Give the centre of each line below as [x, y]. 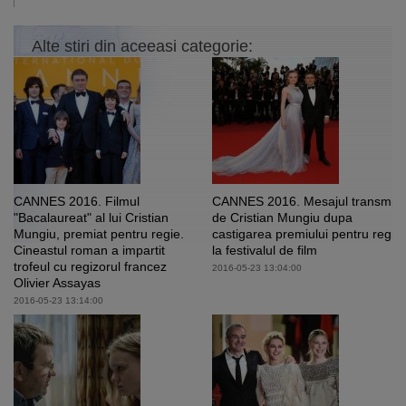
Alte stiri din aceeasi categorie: [142, 47]
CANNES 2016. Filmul [77, 202]
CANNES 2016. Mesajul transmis [306, 202]
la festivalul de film [265, 251]
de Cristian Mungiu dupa [282, 218]
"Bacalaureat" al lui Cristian [91, 218]
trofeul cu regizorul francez [90, 267]
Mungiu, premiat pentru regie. [99, 234]
